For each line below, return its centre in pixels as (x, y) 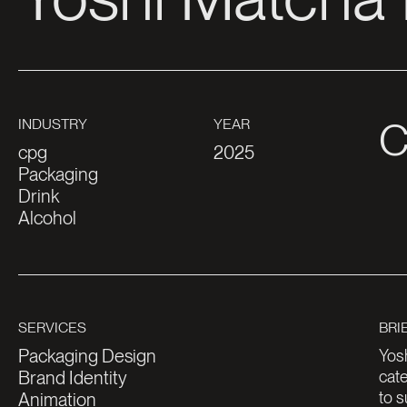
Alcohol (47, 218)
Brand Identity (73, 377)
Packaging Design (87, 356)
